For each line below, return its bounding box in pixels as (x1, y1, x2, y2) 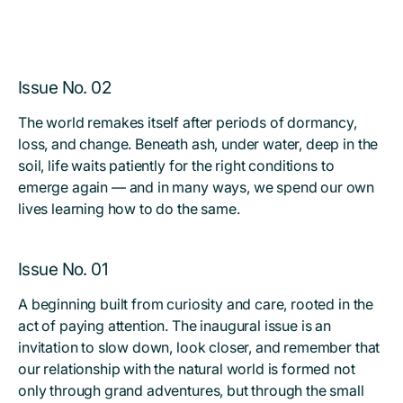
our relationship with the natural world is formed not (18, 360, 355, 378)
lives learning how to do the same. (18, 200, 240, 218)
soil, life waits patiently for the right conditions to (18, 157, 335, 175)
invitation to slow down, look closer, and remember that (18, 338, 381, 356)
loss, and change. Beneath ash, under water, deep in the (18, 135, 379, 153)
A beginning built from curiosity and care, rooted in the (18, 295, 374, 313)
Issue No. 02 (18, 77, 112, 98)
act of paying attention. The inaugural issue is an (18, 317, 331, 335)
